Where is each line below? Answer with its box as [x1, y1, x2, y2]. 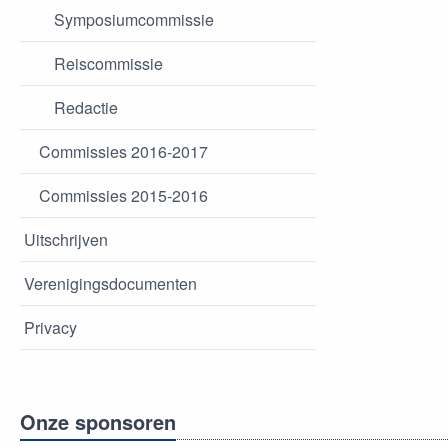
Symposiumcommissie [54, 8, 214, 32]
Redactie [54, 96, 118, 120]
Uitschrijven [24, 228, 108, 252]
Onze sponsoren [20, 407, 176, 437]
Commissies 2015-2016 [39, 184, 208, 208]
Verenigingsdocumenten [24, 272, 197, 296]
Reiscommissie [54, 52, 163, 76]
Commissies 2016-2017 [39, 140, 208, 164]
